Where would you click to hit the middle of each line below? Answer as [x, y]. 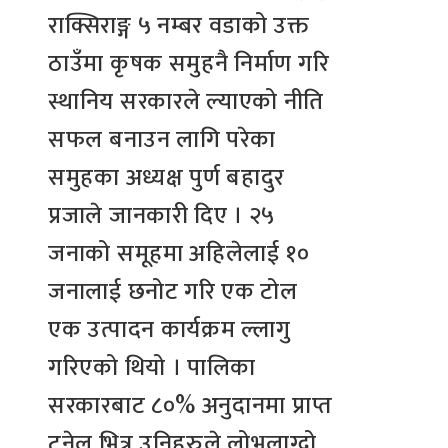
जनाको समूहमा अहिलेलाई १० [179, 253]
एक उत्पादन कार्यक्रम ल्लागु [169, 329]
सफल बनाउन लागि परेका [162, 139]
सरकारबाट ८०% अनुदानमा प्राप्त [190, 405]
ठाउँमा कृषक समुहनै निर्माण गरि [189, 63]
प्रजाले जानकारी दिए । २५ [162, 215]
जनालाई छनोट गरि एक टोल [173, 291]
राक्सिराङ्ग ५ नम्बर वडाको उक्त [179, 25]
